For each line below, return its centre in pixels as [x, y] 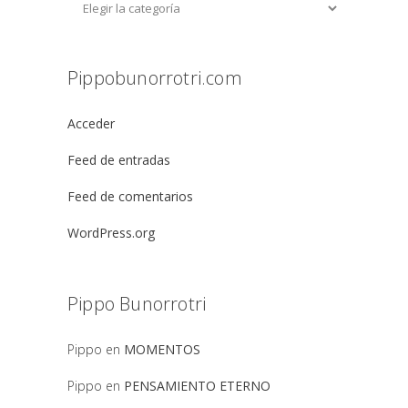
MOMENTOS [162, 349]
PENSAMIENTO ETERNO [197, 385]
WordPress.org [111, 232]
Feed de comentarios [130, 196]
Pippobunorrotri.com [155, 77]
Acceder [91, 123]
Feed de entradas [119, 159]
